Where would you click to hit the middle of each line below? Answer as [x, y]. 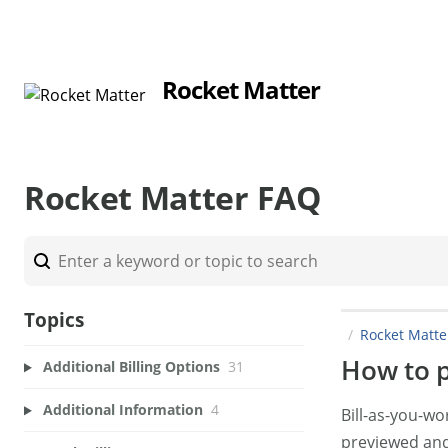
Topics [54, 319]
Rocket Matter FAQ [172, 197]
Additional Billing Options [131, 367]
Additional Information [122, 410]
